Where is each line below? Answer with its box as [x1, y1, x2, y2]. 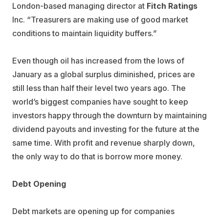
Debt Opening [12, 178, 66, 189]
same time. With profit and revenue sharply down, [12, 137, 195, 148]
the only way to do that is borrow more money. [12, 151, 182, 161]
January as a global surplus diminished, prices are [12, 69, 195, 79]
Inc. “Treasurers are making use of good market [12, 14, 188, 24]
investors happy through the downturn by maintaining [12, 110, 207, 120]
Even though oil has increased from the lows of [12, 55, 184, 66]
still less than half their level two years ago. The [12, 83, 186, 93]
